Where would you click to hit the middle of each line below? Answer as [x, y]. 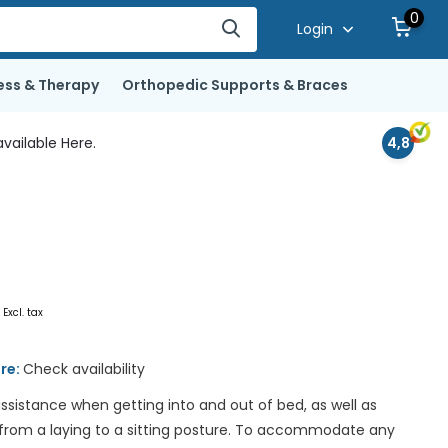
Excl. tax [23, 312]
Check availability [84, 368]
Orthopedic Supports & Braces [234, 85]
